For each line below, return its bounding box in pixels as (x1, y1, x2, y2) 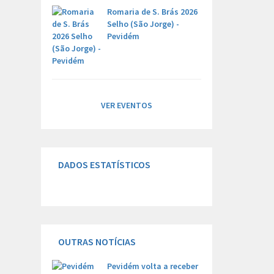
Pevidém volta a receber (107, 261, 198, 272)
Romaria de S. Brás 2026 (107, 6, 198, 17)
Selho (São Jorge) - (107, 18, 179, 29)
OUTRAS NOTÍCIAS (58, 235, 136, 248)
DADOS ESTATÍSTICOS (58, 158, 150, 171)
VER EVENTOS (101, 100, 152, 111)
